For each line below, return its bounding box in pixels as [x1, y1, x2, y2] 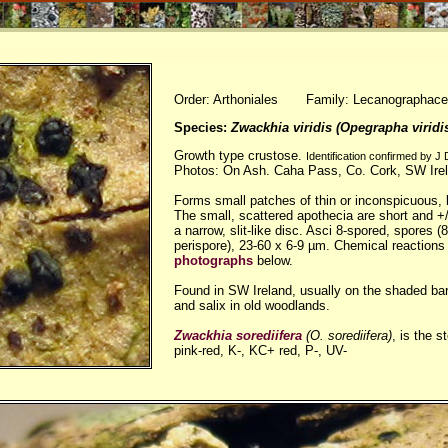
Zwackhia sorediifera [174, 327, 302, 343]
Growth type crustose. [174, 147, 306, 163]
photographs [174, 252, 253, 268]
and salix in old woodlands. [174, 297, 330, 313]
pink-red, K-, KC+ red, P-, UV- [174, 342, 347, 358]
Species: [174, 119, 231, 135]
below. [253, 252, 293, 268]
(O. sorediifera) [302, 327, 392, 343]
